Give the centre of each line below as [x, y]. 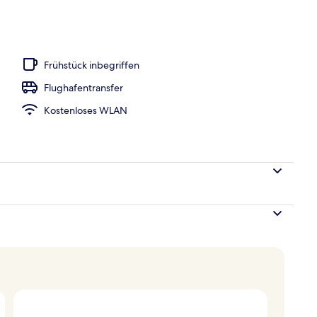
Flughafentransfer [83, 87]
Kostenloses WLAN [86, 110]
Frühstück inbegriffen [92, 65]
